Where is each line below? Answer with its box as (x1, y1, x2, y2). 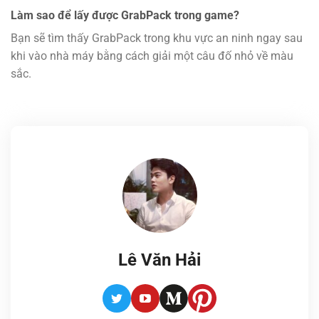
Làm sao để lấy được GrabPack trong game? (11, 8, 239, 22)
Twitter (115, 299, 151, 313)
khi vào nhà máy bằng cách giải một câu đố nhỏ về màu (11, 49, 293, 63)
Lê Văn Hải (118, 250, 201, 271)
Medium (172, 299, 214, 313)
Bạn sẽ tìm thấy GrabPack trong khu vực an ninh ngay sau (11, 31, 303, 46)
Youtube (144, 299, 186, 313)
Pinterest (201, 299, 246, 313)
